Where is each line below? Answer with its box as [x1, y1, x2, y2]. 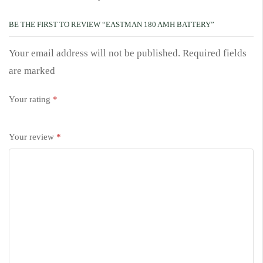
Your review [9, 132, 56, 142]
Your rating [9, 95, 53, 104]
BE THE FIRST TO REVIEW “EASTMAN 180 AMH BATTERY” [9, 19, 214, 29]
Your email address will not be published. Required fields [9, 47, 247, 59]
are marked [9, 65, 55, 76]
